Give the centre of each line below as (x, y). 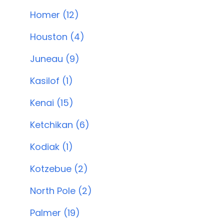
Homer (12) (54, 15)
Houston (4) (57, 37)
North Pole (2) (61, 191)
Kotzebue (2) (59, 169)
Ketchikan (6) (60, 125)
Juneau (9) (55, 59)
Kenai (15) (52, 103)
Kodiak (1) (51, 147)
